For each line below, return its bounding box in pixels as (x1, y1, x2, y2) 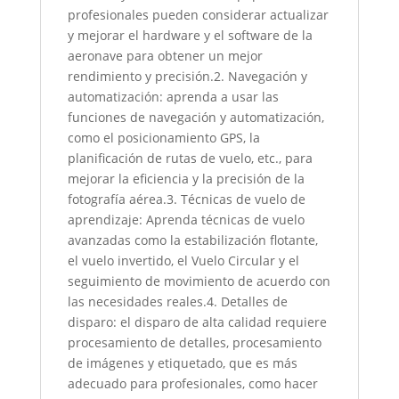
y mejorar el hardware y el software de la (67, 26, 313, 44)
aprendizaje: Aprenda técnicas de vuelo (67, 210, 305, 228)
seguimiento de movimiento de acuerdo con (67, 272, 330, 289)
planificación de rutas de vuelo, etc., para (67, 149, 313, 167)
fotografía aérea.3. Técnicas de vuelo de (67, 190, 305, 208)
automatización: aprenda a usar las (67, 87, 279, 105)
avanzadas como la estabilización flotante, (67, 231, 318, 248)
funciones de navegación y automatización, (67, 108, 324, 126)
